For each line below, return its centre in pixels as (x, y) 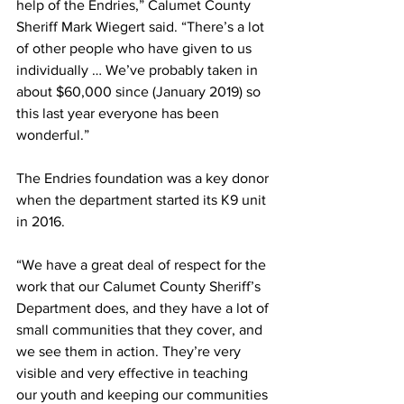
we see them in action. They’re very (130, 351)
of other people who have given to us (136, 48)
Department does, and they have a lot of (144, 308)
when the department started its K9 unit (143, 200)
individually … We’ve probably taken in (139, 70)
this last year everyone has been (119, 113)
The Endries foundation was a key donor (144, 178)
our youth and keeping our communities (144, 395)
